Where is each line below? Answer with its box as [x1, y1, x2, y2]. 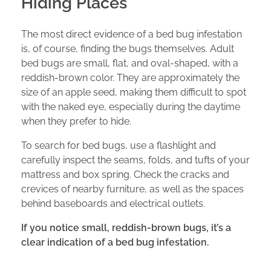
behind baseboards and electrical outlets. [21, 198, 205, 210]
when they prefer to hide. [21, 116, 131, 128]
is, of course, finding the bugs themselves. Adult [21, 43, 234, 55]
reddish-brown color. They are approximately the [21, 72, 240, 84]
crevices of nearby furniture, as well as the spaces [21, 183, 244, 195]
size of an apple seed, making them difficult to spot [21, 87, 246, 99]
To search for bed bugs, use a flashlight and [21, 140, 216, 152]
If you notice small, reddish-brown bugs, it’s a [21, 222, 231, 234]
